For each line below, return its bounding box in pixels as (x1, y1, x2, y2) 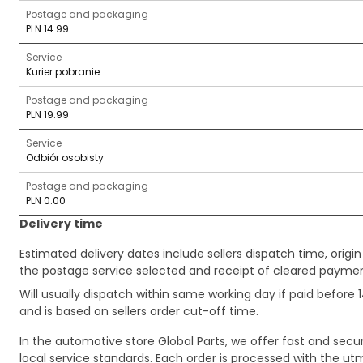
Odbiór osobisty (26, 151, 104, 164)
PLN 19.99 (26, 108, 69, 122)
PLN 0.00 (26, 194, 66, 207)
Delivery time (19, 216, 103, 232)
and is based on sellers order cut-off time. (19, 303, 258, 319)
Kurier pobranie (26, 65, 100, 79)
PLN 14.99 (26, 22, 69, 36)
